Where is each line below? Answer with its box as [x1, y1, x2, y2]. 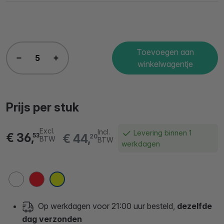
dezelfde [175, 201, 212, 211]
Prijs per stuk [6, 100, 79, 114]
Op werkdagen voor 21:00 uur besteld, [38, 201, 175, 211]
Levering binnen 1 [131, 128, 192, 137]
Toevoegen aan [136, 47, 194, 57]
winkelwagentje [137, 59, 193, 69]
